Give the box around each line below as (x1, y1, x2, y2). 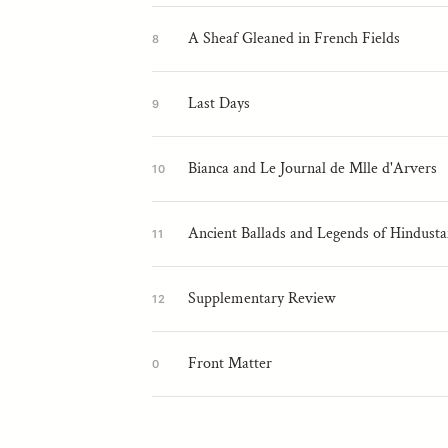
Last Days (188, 93, 250, 115)
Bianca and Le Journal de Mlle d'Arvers (188, 158, 437, 180)
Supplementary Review (188, 288, 335, 310)
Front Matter (188, 353, 272, 375)
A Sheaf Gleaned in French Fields (188, 28, 400, 50)
